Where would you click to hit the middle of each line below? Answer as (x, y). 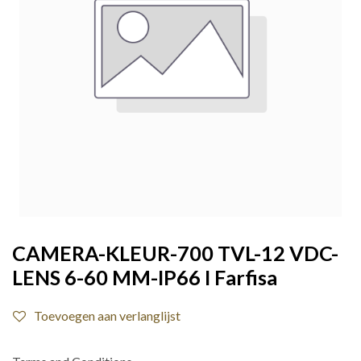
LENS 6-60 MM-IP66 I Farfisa (145, 277)
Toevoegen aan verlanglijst (107, 315)
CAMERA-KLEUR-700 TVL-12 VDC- (175, 253)
